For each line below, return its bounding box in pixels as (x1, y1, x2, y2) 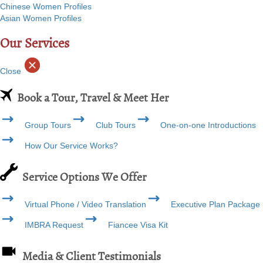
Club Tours (89, 120, 136, 130)
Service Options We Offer (18, 169, 147, 184)
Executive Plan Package (164, 199, 260, 209)
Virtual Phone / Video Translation (18, 199, 146, 209)
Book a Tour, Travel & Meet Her (12, 90, 170, 105)
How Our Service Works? (18, 140, 118, 150)
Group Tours (18, 120, 71, 130)
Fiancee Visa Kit (101, 220, 168, 230)
